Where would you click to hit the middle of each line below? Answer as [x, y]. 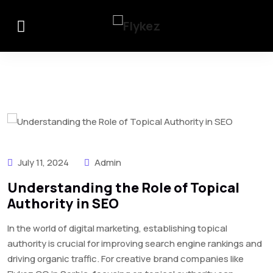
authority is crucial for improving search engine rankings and [135, 244]
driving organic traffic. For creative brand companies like [126, 259]
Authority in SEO [63, 204]
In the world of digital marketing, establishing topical [117, 229]
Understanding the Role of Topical [123, 188]
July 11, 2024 [43, 163]
